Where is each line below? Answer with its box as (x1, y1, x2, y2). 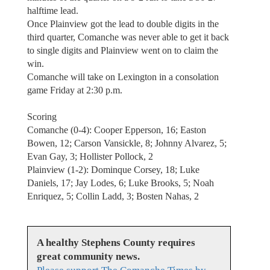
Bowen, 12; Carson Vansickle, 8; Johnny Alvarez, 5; (27, 137, 227, 148)
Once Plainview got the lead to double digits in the (27, 18, 219, 29)
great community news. (36, 251, 140, 263)
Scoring (27, 111, 57, 122)
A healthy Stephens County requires (36, 237, 195, 249)
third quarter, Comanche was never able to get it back (27, 31, 229, 42)
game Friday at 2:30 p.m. (27, 84, 122, 95)
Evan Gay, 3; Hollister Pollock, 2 (27, 151, 153, 162)
